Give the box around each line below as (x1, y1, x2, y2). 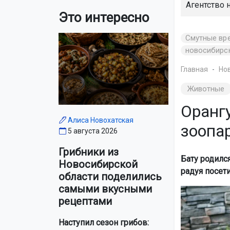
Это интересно (59, 9, 149, 25)
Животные (187, 84, 225, 93)
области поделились (59, 170, 162, 183)
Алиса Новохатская (68, 116, 133, 125)
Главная (180, 65, 208, 73)
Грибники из (59, 146, 119, 159)
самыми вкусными (59, 183, 152, 196)
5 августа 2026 (68, 127, 118, 136)
